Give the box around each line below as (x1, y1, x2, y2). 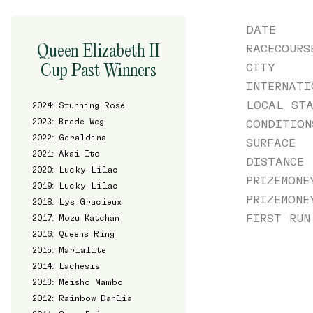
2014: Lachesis (32, 261, 101, 270)
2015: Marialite (32, 245, 107, 254)
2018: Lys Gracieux (32, 197, 122, 206)
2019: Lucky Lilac (32, 181, 119, 190)
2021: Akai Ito (32, 149, 101, 158)
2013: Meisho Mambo (32, 277, 124, 286)
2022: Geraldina (32, 133, 107, 142)
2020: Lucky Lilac (32, 165, 119, 174)
